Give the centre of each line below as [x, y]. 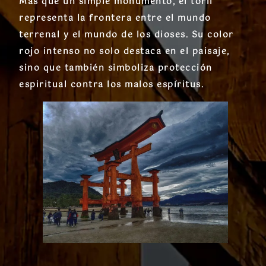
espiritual [43, 85]
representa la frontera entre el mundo [115, 18]
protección [185, 68]
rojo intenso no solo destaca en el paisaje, [124, 51]
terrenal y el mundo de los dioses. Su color [126, 35]
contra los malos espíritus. [135, 85]
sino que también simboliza [88, 68]
